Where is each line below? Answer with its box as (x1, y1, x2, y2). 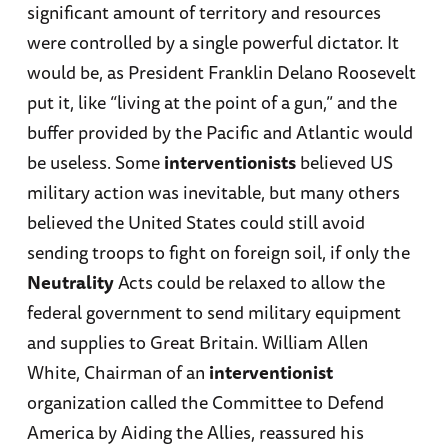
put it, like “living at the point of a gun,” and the (26, 88, 397, 117)
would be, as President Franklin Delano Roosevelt (26, 58, 416, 87)
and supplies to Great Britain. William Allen (26, 328, 368, 357)
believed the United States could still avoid (26, 208, 365, 237)
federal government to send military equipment (26, 298, 401, 327)
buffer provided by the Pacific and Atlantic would (26, 118, 413, 147)
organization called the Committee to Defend (26, 388, 384, 417)
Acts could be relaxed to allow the (113, 268, 385, 297)
